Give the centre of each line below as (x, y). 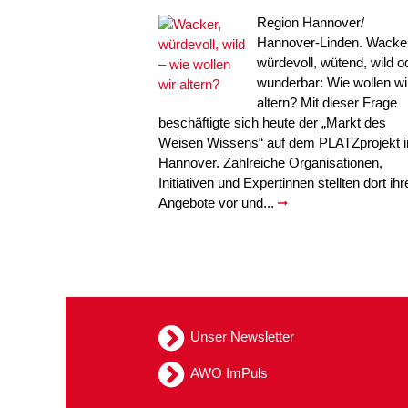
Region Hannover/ (310, 22)
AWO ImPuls (229, 372)
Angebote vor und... (218, 203)
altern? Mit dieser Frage (326, 102)
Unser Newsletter (242, 336)
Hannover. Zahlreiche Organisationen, (270, 163)
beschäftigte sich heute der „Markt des (272, 122)
